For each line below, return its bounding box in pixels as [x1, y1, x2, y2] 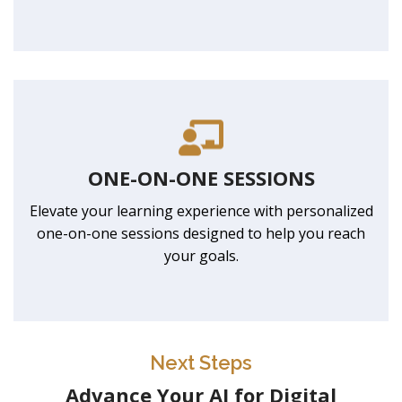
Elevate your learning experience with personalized [29, 200, 373, 221]
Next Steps [150, 350, 252, 374]
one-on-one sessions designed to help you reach [37, 223, 365, 243]
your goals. [163, 245, 239, 266]
